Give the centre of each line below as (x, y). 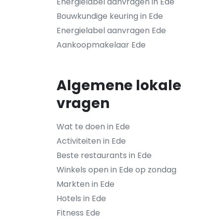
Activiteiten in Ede (91, 141)
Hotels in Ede (81, 198)
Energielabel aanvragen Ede (111, 30)
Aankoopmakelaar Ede (101, 45)
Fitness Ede (78, 213)
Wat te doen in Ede (93, 127)
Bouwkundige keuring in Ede (110, 16)
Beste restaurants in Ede (104, 155)
